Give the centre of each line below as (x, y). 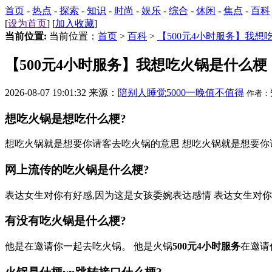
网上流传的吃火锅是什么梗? (77, 169)
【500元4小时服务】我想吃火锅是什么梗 (136, 65)
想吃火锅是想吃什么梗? (66, 118)
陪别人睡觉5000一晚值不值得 (181, 92)
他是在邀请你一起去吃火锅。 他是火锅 (89, 246)
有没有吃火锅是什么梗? (66, 221)
